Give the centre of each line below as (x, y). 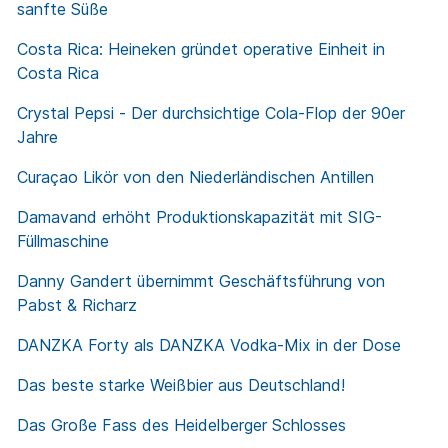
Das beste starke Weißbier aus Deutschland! (181, 385)
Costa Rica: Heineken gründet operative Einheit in (201, 49)
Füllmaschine (63, 241)
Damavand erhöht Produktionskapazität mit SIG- (199, 217)
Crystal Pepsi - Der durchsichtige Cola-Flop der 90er (211, 113)
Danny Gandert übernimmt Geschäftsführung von (201, 281)
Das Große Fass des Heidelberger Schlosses (181, 425)
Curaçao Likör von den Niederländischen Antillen (195, 177)
